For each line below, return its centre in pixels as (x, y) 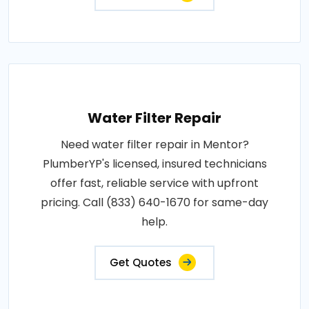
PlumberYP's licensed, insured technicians (154, 164)
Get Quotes (141, 262)
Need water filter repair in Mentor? (154, 144)
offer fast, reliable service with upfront (154, 183)
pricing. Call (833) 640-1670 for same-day (154, 202)
